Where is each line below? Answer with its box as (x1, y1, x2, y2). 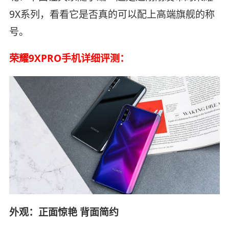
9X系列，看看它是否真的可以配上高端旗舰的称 (9, 7, 215, 21)
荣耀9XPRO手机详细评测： (9, 51, 129, 65)
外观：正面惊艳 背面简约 (9, 205, 119, 219)
